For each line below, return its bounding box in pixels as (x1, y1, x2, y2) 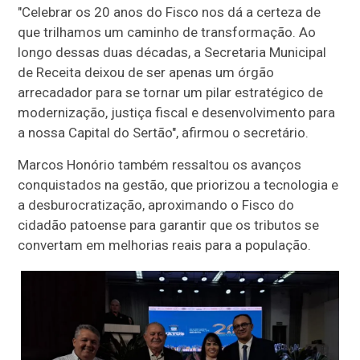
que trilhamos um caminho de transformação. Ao (18, 23, 317, 40)
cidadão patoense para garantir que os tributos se (18, 216, 320, 233)
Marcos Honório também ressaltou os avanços (18, 156, 302, 173)
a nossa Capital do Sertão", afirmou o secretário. (18, 124, 309, 141)
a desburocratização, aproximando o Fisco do (18, 196, 295, 213)
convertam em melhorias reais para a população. (18, 236, 312, 253)
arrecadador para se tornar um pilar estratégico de (18, 84, 324, 100)
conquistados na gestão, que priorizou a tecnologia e (18, 176, 339, 193)
